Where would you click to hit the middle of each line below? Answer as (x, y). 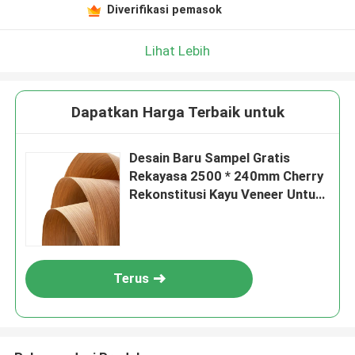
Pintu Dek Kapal (177, 213)
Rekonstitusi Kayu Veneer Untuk (226, 195)
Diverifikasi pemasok (164, 9)
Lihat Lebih (177, 50)
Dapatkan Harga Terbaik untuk (177, 113)
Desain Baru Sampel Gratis (210, 158)
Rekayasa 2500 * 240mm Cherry (227, 176)
